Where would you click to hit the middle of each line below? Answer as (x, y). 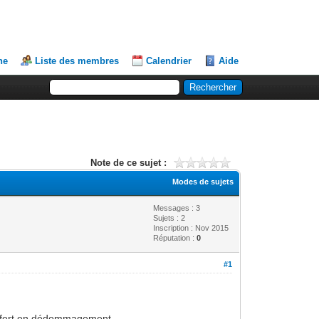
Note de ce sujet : (128, 163)
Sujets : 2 (169, 218)
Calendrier (169, 61)
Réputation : (175, 238)
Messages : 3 (177, 208)
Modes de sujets (203, 182)
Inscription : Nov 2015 (191, 228)
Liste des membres (77, 61)
